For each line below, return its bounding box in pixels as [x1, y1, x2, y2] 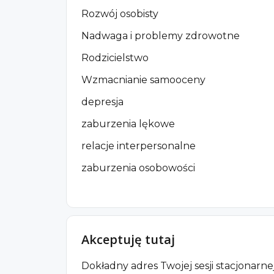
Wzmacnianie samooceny [81, 73, 206, 86]
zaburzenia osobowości [81, 161, 195, 174]
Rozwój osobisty [81, 7, 158, 20]
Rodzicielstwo [81, 51, 149, 64]
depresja [81, 95, 124, 108]
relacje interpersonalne [81, 139, 196, 152]
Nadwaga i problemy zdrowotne [81, 29, 240, 42]
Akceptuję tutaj [81, 231, 175, 248]
